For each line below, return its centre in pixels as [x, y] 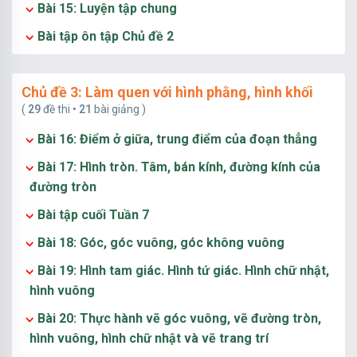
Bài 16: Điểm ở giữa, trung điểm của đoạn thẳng [177, 139]
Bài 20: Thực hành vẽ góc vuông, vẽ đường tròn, [179, 318]
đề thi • [60, 109]
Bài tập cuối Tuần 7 [93, 215]
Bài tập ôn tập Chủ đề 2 [106, 36]
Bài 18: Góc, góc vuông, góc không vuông [161, 243]
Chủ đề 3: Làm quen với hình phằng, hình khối [167, 92]
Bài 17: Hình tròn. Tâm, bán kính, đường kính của [179, 167]
